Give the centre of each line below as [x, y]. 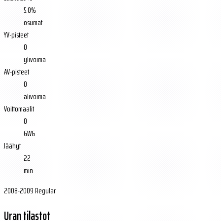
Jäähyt [12, 146]
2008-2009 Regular [30, 190]
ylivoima [35, 59]
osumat [33, 22]
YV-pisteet [16, 35]
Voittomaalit [19, 109]
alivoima [35, 96]
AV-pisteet [17, 72]
